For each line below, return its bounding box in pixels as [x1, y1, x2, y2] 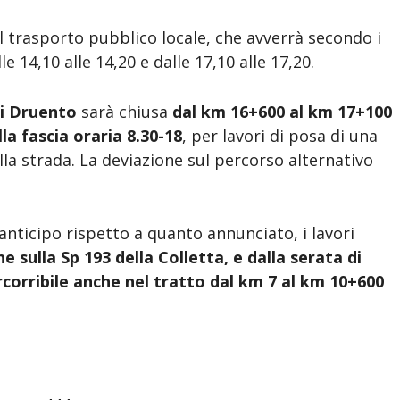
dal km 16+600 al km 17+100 [172, 100, 393, 122]
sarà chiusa [77, 100, 173, 122]
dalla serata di [247, 246, 362, 269]
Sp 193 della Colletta [61, 246, 225, 269]
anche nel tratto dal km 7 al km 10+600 [69, 271, 385, 293]
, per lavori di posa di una [182, 124, 379, 146]
